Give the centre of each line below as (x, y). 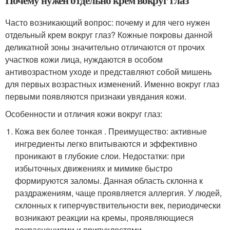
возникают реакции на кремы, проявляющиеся (104, 217)
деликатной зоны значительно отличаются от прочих (105, 47)
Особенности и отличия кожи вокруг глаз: (84, 113)
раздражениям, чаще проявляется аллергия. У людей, (119, 193)
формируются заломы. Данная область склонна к (109, 180)
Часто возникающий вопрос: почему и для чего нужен (108, 22)
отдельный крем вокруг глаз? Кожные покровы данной (109, 34)
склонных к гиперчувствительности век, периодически (118, 205)
